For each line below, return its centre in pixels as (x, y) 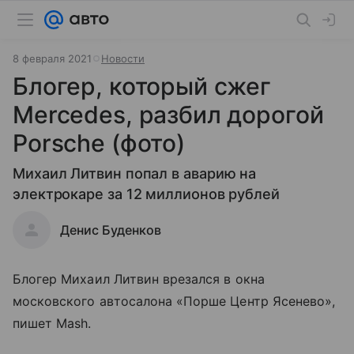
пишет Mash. (52, 323)
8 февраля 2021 (52, 58)
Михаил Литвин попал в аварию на (135, 173)
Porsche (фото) (99, 143)
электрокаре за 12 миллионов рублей (146, 194)
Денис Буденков (111, 230)
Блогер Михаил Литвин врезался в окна (139, 279)
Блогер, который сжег (142, 86)
